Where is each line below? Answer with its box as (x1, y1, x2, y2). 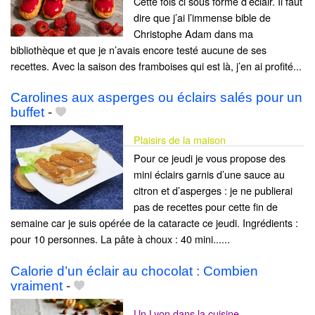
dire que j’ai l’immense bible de (134, 10, 271, 25)
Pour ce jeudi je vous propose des (134, 150, 285, 166)
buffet (11, 105, 44, 120)
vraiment (11, 278, 63, 293)
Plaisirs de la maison (134, 132, 226, 148)
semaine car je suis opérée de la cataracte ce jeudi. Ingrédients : (11, 215, 298, 231)
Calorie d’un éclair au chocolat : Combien (11, 263, 258, 278)
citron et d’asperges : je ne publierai (134, 183, 292, 198)
